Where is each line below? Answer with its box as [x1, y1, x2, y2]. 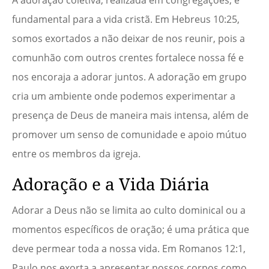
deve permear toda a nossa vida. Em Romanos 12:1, [12, 242, 246, 256]
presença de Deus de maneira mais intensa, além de [12, 109, 249, 122]
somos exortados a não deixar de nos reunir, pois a [12, 32, 245, 46]
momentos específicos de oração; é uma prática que [12, 223, 249, 237]
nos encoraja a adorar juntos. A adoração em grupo [12, 70, 247, 84]
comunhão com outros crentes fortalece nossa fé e [12, 51, 244, 65]
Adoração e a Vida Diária [12, 172, 210, 196]
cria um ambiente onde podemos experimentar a [12, 89, 235, 103]
